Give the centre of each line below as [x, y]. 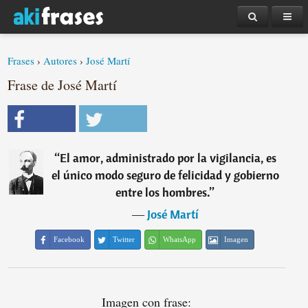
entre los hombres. [163, 192]
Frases [21, 60]
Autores [60, 60]
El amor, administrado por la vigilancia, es [168, 158]
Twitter [124, 239]
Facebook [69, 239]
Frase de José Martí [63, 85]
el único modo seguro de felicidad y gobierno [165, 175]
